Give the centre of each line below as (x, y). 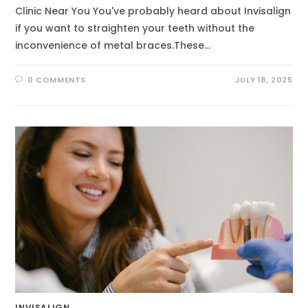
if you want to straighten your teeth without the (135, 28)
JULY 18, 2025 (264, 80)
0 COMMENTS (57, 80)
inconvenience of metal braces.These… (113, 45)
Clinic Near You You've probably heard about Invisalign (153, 11)
